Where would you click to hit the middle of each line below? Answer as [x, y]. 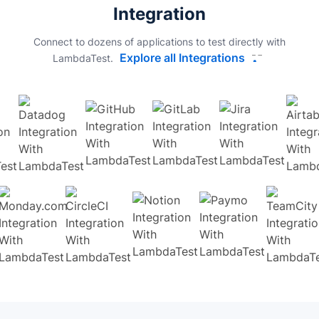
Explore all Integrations [182, 58]
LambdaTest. [84, 58]
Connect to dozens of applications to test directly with [159, 42]
